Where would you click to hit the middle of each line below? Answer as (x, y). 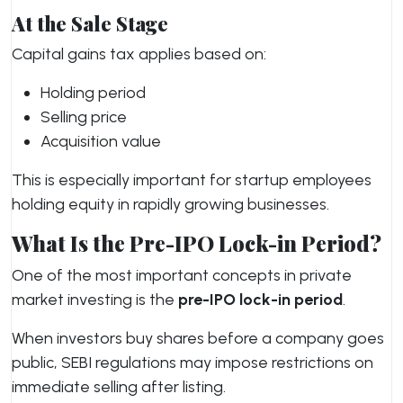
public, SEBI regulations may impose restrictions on (193, 363)
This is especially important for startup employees (192, 180)
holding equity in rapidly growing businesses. (170, 204)
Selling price (84, 117)
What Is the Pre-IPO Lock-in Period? (197, 243)
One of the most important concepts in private (182, 275)
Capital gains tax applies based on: (139, 54)
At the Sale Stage (90, 23)
